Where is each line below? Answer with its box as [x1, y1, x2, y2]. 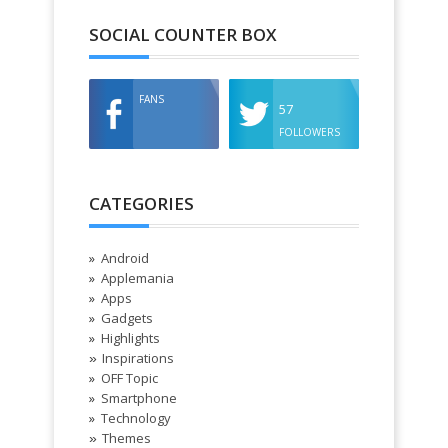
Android [101, 249, 149, 268]
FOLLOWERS [279, 125, 341, 140]
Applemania [101, 269, 174, 288]
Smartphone [101, 389, 177, 408]
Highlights [101, 329, 160, 348]
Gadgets [101, 309, 153, 328]
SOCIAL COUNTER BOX [89, 23, 277, 47]
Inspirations [102, 349, 174, 368]
